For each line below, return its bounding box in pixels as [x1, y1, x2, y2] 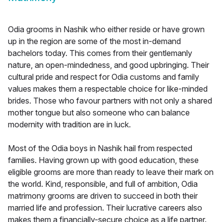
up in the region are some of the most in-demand [8, 36, 181, 47]
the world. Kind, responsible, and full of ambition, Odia [8, 179, 198, 189]
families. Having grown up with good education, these [8, 155, 199, 166]
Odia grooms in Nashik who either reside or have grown [8, 24, 205, 35]
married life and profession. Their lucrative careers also [8, 203, 202, 213]
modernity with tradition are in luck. [8, 119, 131, 130]
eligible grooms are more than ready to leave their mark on [8, 167, 214, 177]
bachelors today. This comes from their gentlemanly [8, 48, 192, 58]
